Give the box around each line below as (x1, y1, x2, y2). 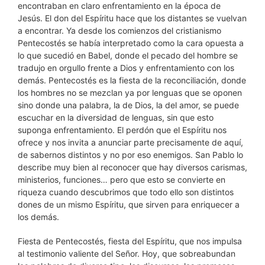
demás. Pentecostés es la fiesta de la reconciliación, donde (18, 75, 246, 85)
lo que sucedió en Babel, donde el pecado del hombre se (18, 50, 238, 60)
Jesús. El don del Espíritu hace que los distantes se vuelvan (18, 13, 247, 23)
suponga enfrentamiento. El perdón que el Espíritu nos (18, 125, 227, 135)
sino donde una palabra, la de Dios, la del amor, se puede (18, 100, 239, 110)
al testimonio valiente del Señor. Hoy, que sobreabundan (18, 248, 235, 258)
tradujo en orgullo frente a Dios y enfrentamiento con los (18, 63, 234, 73)
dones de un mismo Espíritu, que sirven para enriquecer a (18, 199, 240, 209)
